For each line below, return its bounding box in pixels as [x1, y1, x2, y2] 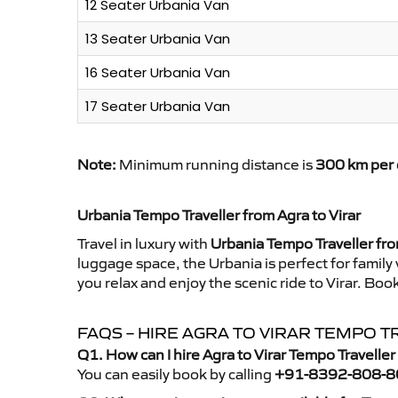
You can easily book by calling [77, 365, 275, 384]
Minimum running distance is [116, 155, 315, 174]
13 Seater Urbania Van [85, 29, 230, 49]
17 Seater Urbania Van [85, 97, 230, 116]
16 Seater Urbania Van [85, 63, 230, 83]
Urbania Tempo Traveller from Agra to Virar [77, 206, 361, 225]
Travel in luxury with [77, 235, 211, 253]
